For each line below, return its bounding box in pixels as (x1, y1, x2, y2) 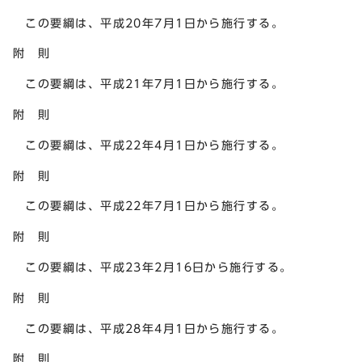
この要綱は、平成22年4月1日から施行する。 (13, 138, 284, 151)
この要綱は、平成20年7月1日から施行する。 (13, 16, 284, 29)
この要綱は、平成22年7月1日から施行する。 (13, 200, 284, 213)
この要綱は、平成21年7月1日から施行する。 (13, 78, 284, 90)
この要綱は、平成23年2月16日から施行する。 (13, 261, 293, 274)
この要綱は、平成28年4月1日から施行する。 (13, 322, 284, 335)
